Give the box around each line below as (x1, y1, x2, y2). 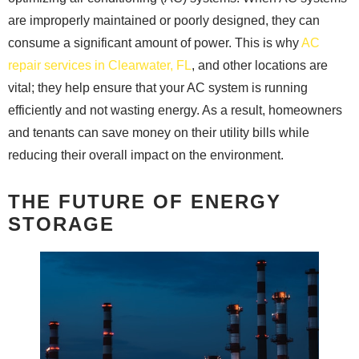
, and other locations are (192, 58, 328, 72)
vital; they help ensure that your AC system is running (8, 80, 308, 95)
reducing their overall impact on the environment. (8, 147, 284, 162)
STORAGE (8, 212, 115, 235)
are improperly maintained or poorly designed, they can (8, 13, 320, 27)
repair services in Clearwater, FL (8, 58, 192, 72)
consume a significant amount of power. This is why (8, 35, 301, 50)
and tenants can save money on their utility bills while (8, 125, 309, 139)
